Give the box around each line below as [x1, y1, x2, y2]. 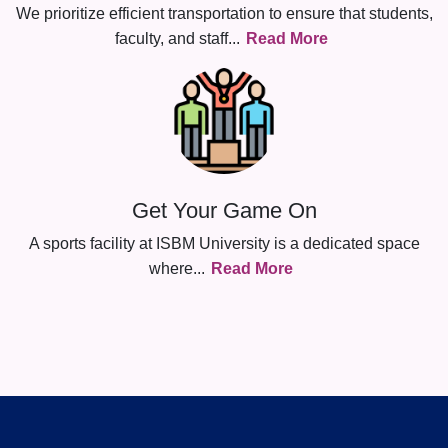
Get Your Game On [131, 198, 317, 223]
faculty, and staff [114, 30, 228, 47]
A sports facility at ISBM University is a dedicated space [28, 235, 420, 252]
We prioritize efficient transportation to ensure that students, [15, 5, 433, 22]
